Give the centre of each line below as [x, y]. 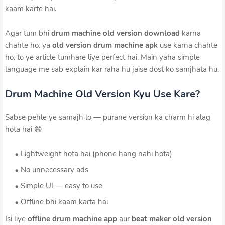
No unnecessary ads [54, 170]
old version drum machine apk [105, 45]
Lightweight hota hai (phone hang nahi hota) [96, 154]
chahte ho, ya [29, 45]
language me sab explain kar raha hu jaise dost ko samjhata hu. [112, 70]
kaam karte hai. [31, 9]
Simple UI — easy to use [62, 186]
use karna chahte [188, 45]
